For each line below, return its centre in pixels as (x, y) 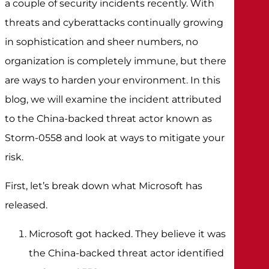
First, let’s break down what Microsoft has (104, 186)
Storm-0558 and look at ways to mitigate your (115, 138)
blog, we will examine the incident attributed (113, 99)
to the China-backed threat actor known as (109, 118)
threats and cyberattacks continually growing (114, 22)
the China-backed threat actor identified (127, 253)
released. (26, 205)
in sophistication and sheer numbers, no (102, 41)
